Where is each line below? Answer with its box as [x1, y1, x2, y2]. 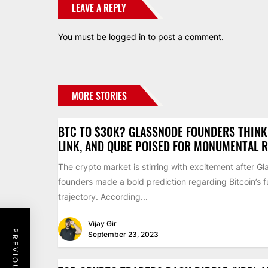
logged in [109, 32, 145, 42]
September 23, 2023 [88, 229, 159, 239]
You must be [58, 32, 109, 42]
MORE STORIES [72, 89, 127, 103]
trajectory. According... [58, 191, 148, 202]
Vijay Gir [88, 218, 117, 228]
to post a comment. [145, 32, 224, 42]
